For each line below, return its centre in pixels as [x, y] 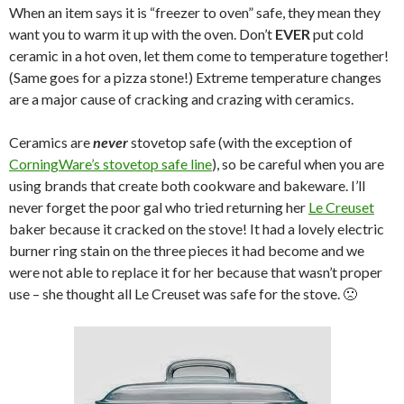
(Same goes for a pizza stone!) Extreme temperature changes [195, 77]
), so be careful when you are [298, 163]
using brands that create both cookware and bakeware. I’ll [187, 185]
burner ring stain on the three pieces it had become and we [187, 250]
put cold [337, 33]
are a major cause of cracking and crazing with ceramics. [181, 98]
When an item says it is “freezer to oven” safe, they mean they [195, 12]
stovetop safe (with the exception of [240, 142]
